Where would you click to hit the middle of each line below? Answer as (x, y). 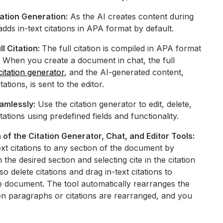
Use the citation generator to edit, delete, (114, 104)
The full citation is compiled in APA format (122, 48)
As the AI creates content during (131, 16)
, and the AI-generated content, (124, 72)
